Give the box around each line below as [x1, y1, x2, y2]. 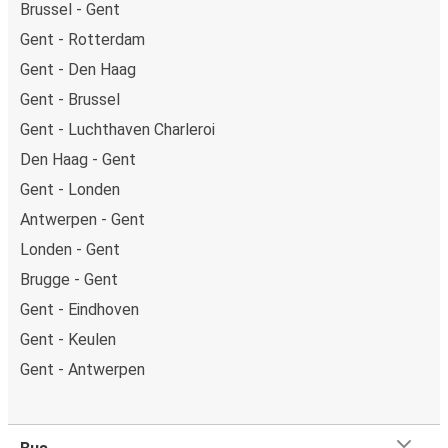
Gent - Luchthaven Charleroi [20, 119, 215, 139]
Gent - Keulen [20, 329, 116, 349]
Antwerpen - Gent [20, 209, 145, 229]
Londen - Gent [20, 239, 120, 259]
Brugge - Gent [20, 269, 118, 289]
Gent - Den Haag [20, 59, 136, 79]
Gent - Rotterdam [20, 29, 145, 49]
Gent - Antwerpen [20, 359, 145, 379]
